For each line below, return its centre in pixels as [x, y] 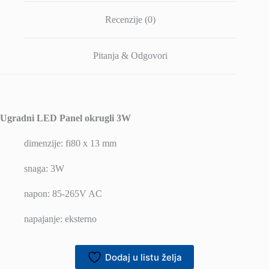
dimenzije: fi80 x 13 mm [70, 144]
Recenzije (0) [131, 19]
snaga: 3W [44, 169]
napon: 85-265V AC [63, 194]
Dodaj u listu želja [144, 257]
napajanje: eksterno [60, 219]
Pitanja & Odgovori [131, 56]
